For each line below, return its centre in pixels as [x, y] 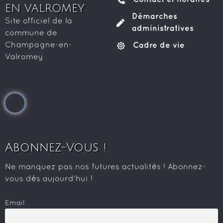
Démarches [155, 17]
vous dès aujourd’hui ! [49, 179]
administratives [163, 29]
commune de [31, 34]
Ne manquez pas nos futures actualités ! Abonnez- [106, 167]
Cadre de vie [159, 46]
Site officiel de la [39, 22]
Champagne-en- [39, 46]
